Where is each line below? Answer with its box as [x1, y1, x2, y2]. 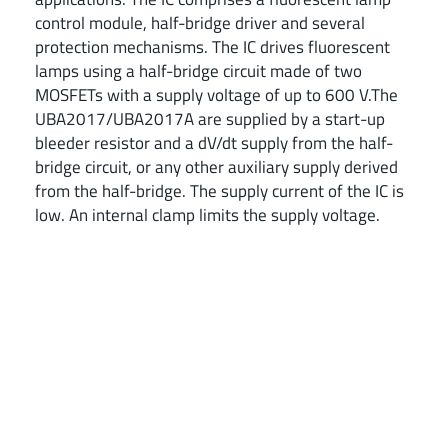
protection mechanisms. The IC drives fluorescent [35, 33, 390, 59]
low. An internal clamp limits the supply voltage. [35, 201, 380, 227]
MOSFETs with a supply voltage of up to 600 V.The [35, 81, 398, 107]
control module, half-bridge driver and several [35, 9, 365, 35]
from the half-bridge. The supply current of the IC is [35, 177, 404, 203]
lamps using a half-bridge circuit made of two [35, 57, 362, 83]
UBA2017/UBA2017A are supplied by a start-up [35, 105, 385, 131]
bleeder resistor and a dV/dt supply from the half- [35, 129, 393, 155]
